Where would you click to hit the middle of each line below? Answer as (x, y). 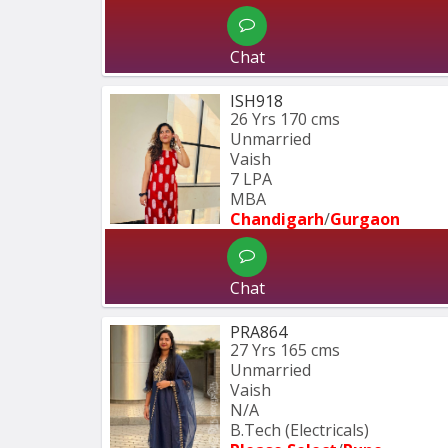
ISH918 (256, 100)
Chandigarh (277, 218)
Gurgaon (365, 218)
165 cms (310, 349)
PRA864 (258, 331)
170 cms (310, 118)
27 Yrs (253, 349)
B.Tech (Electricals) (299, 429)
